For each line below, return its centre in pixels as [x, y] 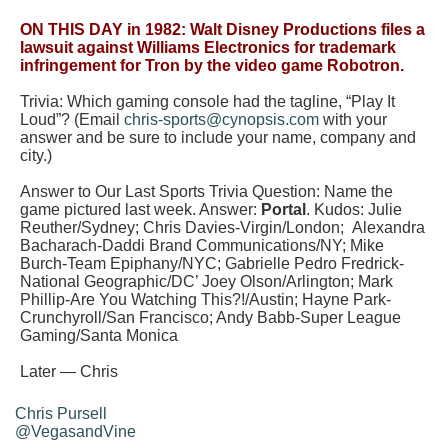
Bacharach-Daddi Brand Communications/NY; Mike [202, 245]
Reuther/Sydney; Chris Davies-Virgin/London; [186, 227]
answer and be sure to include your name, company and [218, 137]
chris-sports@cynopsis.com [221, 119]
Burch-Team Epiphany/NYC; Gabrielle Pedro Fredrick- [212, 263]
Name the [358, 191]
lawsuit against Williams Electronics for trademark [208, 47]
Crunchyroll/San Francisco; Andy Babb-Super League [210, 317]
